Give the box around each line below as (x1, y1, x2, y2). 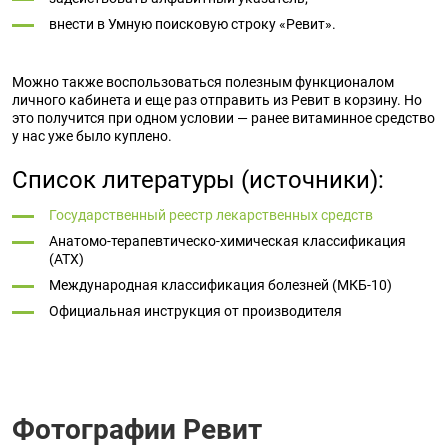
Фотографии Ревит (12, 413, 262, 446)
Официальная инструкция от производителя (49, 303, 342, 319)
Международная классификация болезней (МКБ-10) (49, 277, 392, 293)
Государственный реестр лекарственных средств (49, 207, 373, 223)
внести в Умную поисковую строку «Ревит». (49, 16, 336, 32)
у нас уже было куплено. (12, 128, 172, 144)
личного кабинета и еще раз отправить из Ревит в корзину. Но (12, 92, 422, 108)
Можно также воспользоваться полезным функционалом (12, 74, 394, 90)
